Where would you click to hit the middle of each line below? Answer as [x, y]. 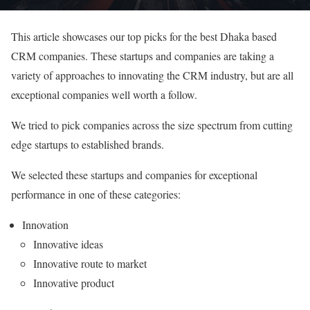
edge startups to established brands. [88, 144]
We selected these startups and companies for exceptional [134, 174]
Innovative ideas [68, 244]
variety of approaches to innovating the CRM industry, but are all [152, 75]
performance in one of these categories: [96, 194]
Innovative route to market [90, 263]
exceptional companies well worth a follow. [104, 94]
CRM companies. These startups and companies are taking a [143, 55]
